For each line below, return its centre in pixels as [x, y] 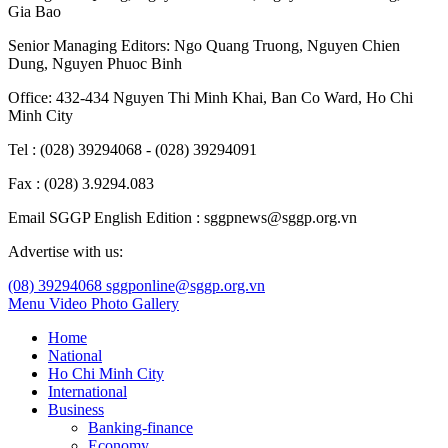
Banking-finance [140, 427]
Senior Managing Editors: [91, 45]
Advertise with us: [65, 251]
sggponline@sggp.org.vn [185, 285]
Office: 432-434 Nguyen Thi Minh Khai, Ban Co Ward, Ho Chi [210, 97]
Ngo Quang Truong [236, 45]
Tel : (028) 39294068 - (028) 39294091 [132, 149]
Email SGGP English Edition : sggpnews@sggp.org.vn [182, 217]
